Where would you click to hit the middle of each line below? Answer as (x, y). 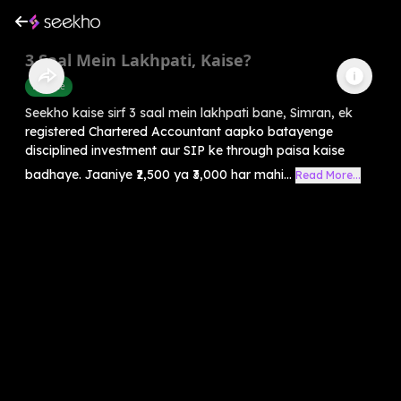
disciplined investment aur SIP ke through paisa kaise (185, 150)
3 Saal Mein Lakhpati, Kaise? (138, 60)
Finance (49, 85)
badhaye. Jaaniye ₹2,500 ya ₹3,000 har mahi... (158, 174)
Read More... (328, 175)
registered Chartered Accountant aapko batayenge (179, 131)
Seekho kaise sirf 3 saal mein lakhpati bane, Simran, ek (189, 112)
